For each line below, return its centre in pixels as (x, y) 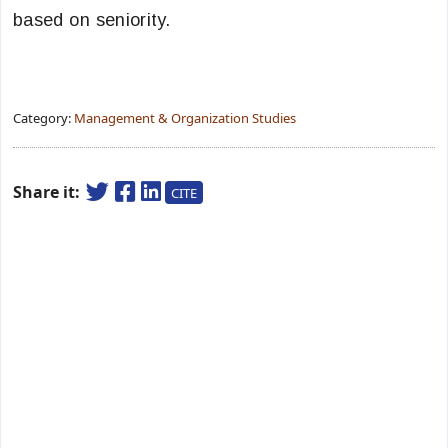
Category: (43, 118)
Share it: (48, 192)
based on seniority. (92, 20)
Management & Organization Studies (185, 118)
